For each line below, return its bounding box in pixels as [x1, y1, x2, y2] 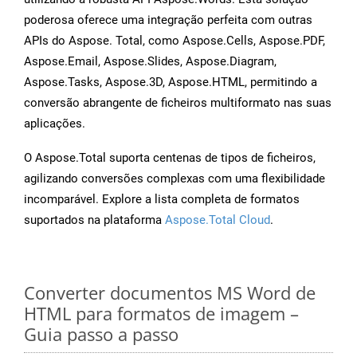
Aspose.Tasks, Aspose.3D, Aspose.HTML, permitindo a [24, 75, 317, 90]
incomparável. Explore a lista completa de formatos [24, 192, 300, 207]
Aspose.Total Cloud [165, 213, 270, 228]
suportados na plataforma [24, 213, 165, 228]
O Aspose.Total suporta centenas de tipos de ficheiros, [24, 151, 316, 166]
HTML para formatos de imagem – [24, 301, 299, 326]
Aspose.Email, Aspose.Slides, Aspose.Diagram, [24, 54, 277, 69]
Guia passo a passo [24, 322, 178, 347]
